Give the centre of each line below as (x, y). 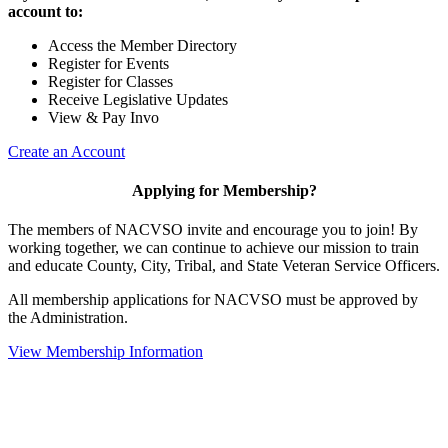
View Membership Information (105, 352)
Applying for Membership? (224, 191)
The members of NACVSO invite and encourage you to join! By (213, 230)
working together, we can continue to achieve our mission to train (213, 248)
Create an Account (66, 151)
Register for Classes (110, 81)
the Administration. (70, 318)
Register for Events (108, 63)
